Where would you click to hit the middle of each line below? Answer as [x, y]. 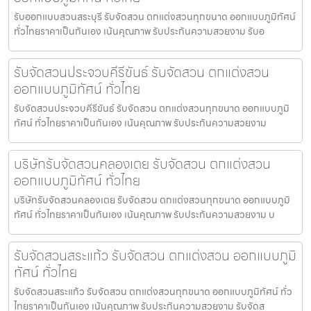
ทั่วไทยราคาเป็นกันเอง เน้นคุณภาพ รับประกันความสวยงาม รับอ [139, 31]
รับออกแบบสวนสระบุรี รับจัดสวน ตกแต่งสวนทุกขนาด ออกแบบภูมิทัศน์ [155, 16]
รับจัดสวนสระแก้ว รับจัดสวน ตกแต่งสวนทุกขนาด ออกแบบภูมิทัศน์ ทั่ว [153, 291]
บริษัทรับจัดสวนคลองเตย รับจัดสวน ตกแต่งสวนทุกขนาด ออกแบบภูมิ [152, 200]
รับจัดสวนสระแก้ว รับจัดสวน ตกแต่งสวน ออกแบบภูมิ [155, 255]
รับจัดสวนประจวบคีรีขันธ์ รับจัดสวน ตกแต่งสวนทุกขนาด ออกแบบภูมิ [152, 108]
